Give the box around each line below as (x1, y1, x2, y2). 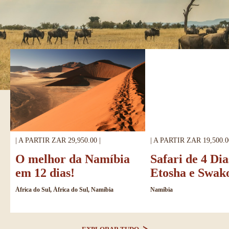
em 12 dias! (15, 166, 75, 179)
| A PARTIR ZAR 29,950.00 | (15, 136, 101, 144)
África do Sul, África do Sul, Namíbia (15, 186, 113, 193)
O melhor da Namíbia (15, 152, 130, 166)
